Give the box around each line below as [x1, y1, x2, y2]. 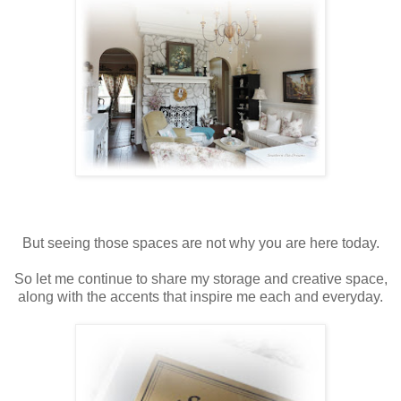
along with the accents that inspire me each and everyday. [18, 288, 383, 304]
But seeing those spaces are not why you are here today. [21, 235, 380, 251]
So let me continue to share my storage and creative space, [13, 270, 388, 286]
